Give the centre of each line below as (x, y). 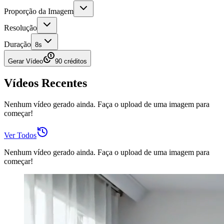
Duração (17, 44)
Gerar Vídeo (25, 61)
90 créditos (71, 61)
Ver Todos (20, 135)
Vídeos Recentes (45, 83)
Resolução (20, 27)
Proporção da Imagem (39, 11)
